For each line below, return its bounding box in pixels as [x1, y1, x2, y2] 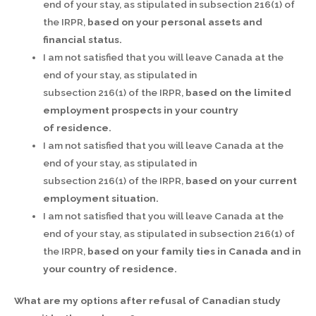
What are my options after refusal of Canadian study [14, 295, 281, 307]
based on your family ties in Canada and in [85, 245, 302, 257]
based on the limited [183, 86, 292, 98]
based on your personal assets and [87, 16, 263, 28]
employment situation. [43, 192, 159, 204]
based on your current [186, 174, 298, 186]
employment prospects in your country [43, 104, 239, 116]
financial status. [43, 33, 123, 45]
